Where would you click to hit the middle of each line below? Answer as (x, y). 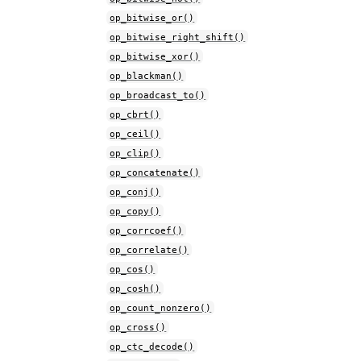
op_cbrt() (135, 114)
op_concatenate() (155, 172)
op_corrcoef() (147, 230)
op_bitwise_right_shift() (178, 37)
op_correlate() (149, 250)
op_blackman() (147, 76)
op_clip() (135, 153)
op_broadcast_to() (158, 95)
